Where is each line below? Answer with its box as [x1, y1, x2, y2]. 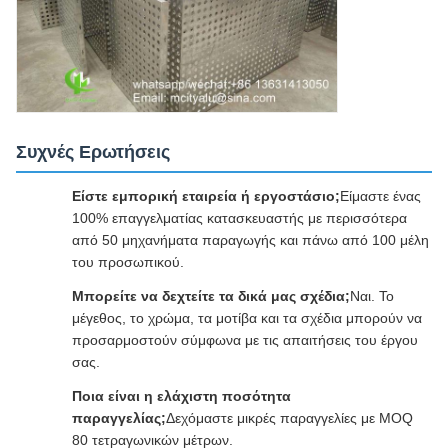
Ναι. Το [350, 287, 394, 304]
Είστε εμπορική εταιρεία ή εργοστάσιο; [72, 187, 340, 204]
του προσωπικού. [72, 253, 184, 270]
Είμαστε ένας [340, 187, 421, 204]
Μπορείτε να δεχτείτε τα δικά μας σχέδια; [72, 287, 350, 304]
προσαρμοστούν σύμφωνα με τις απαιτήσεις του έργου [72, 331, 418, 348]
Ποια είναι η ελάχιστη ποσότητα [72, 387, 291, 404]
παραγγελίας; [72, 409, 166, 426]
